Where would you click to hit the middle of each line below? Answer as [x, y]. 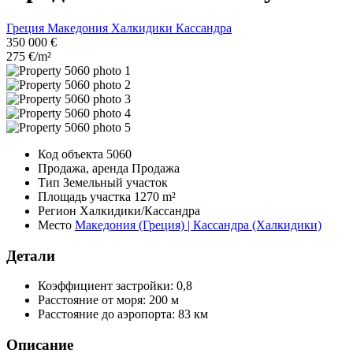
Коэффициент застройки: [107, 286]
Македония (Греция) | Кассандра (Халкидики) [198, 225]
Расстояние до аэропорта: [108, 314]
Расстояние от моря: [93, 300]
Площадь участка [86, 196]
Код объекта [72, 154]
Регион [59, 210]
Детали [31, 255]
